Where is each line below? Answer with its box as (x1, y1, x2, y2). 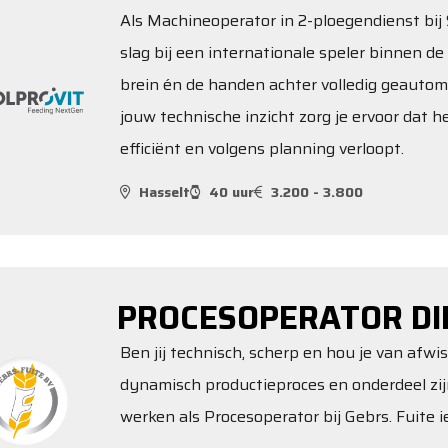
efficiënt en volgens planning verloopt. (120, 136, 404, 161)
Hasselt (139, 180, 190, 203)
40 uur (209, 180, 254, 203)
